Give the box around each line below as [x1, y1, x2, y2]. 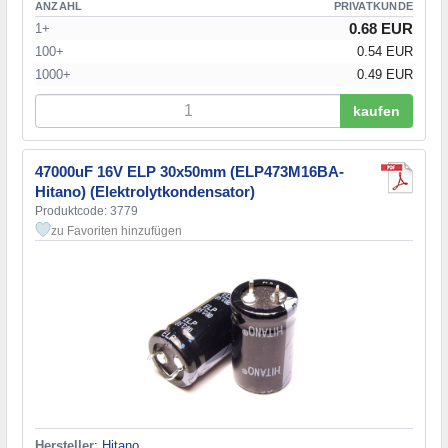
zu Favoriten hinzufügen [51, 223, 182, 238]
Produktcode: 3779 [35, 203, 138, 218]
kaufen [353, 102, 400, 119]
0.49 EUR [357, 66, 413, 82]
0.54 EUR [357, 43, 413, 59]
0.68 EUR [349, 19, 413, 37]
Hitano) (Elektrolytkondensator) [35, 182, 255, 200]
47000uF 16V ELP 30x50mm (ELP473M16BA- [35, 162, 344, 180]
